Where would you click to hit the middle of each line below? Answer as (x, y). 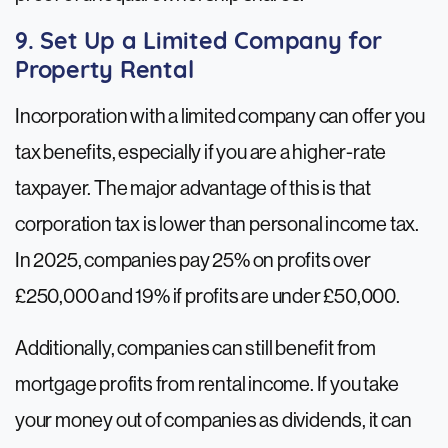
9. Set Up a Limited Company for (198, 43)
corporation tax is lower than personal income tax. (217, 225)
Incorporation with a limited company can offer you (220, 117)
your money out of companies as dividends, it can (213, 421)
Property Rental (104, 72)
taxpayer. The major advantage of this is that (193, 189)
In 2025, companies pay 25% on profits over (193, 261)
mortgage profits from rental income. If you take (207, 385)
